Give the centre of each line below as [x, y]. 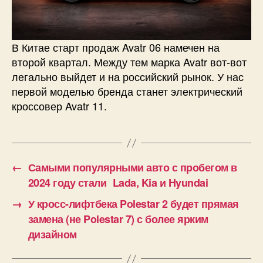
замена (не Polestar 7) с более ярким [118, 219]
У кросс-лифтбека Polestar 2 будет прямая [133, 204]
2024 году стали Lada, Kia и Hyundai [118, 183]
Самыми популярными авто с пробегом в [132, 168]
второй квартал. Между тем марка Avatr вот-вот [129, 62]
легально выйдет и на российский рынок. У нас [128, 77]
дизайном [52, 235]
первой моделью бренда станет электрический [127, 91]
